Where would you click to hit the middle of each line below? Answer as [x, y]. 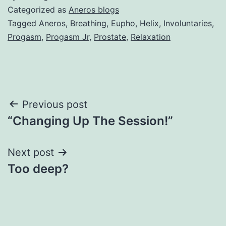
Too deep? [38, 168]
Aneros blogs [94, 9]
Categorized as [38, 9]
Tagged [23, 23]
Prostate [110, 37]
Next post [31, 152]
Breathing [88, 23]
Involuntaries [188, 23]
